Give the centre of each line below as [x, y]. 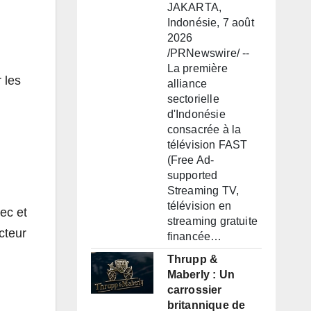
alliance [187, 84]
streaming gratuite [212, 221]
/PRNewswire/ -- [208, 53]
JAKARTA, [194, 8]
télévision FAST [207, 145]
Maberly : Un [201, 275]
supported [192, 176]
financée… [194, 237]
